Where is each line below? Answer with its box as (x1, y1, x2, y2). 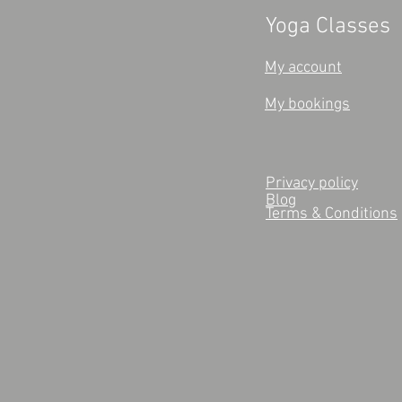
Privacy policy (266, 173, 358, 193)
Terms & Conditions (266, 204, 398, 223)
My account (265, 57, 342, 77)
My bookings (265, 94, 350, 114)
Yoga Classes (266, 13, 390, 40)
